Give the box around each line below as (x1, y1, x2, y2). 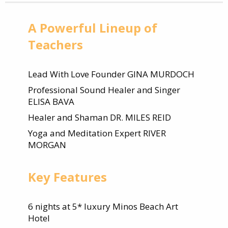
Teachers (27, 36, 83, 53)
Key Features (27, 168, 107, 185)
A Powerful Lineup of (27, 19, 157, 36)
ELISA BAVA (27, 95, 74, 107)
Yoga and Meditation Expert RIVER (27, 127, 166, 139)
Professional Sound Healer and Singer (27, 83, 180, 96)
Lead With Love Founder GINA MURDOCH (27, 68, 194, 80)
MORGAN (27, 138, 66, 151)
